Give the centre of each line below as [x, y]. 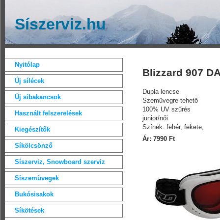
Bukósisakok [34, 194]
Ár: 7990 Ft [159, 139]
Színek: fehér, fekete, [173, 127]
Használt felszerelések [48, 113]
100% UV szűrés [166, 109]
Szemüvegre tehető [170, 100]
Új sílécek [29, 81]
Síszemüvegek [37, 178]
